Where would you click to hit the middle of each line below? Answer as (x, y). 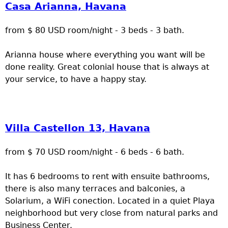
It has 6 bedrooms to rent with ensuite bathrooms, (107, 177)
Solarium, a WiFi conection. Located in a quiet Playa (110, 201)
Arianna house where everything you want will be (105, 55)
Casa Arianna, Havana (66, 7)
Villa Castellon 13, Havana (78, 128)
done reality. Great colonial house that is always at (107, 67)
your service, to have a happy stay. (76, 79)
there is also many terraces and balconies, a (95, 189)
